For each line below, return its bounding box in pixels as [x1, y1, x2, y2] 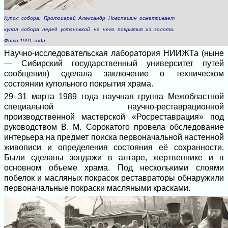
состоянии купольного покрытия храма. [4, 79, 153, 88]
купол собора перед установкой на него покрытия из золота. [4, 26, 175, 32]
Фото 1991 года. [4, 38, 47, 43]
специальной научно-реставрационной [4, 102, 224, 111]
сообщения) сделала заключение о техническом [4, 69, 224, 78]
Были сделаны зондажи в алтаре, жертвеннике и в [4, 153, 224, 162]
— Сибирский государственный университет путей [4, 59, 224, 68]
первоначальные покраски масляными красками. [4, 184, 190, 192]
